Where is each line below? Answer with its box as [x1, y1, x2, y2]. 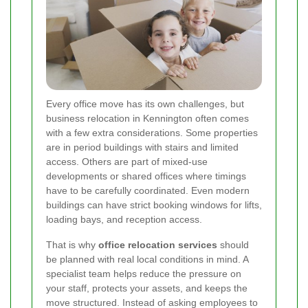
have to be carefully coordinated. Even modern [46, 184, 250, 196]
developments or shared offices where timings [46, 170, 246, 181]
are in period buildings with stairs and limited [46, 141, 239, 153]
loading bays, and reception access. [46, 213, 202, 225]
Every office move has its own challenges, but [46, 98, 244, 109]
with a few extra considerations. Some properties [46, 126, 258, 138]
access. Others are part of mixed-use [46, 155, 208, 167]
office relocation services [98, 239, 217, 250]
